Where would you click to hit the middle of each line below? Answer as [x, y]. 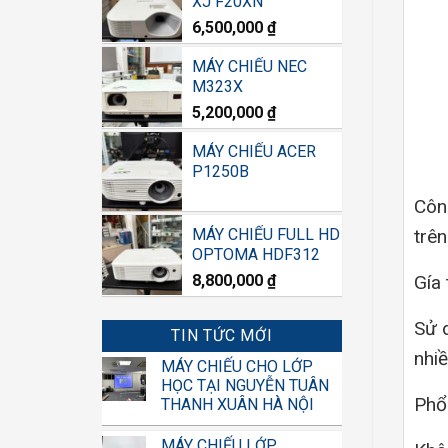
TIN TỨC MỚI [222, 335]
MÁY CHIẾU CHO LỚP [237, 366]
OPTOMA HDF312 [256, 254]
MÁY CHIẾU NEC [249, 66]
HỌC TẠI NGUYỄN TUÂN [245, 385]
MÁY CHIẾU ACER [254, 151]
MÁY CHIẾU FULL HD [266, 234]
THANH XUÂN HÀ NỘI [237, 404]
